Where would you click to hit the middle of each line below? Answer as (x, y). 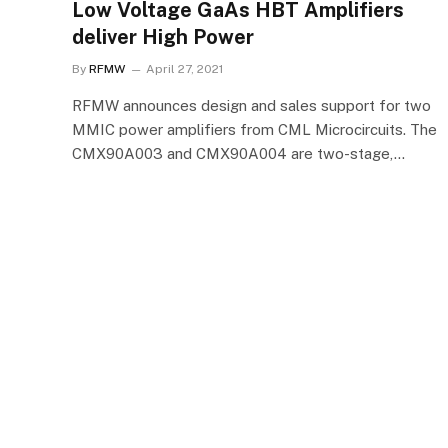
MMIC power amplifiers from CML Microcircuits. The (254, 129)
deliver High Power (163, 36)
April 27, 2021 (184, 68)
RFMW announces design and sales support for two (251, 105)
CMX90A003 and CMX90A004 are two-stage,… (238, 153)
